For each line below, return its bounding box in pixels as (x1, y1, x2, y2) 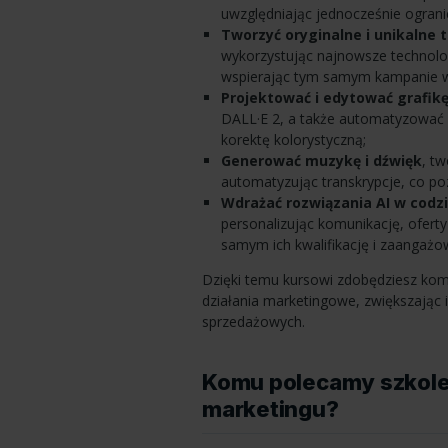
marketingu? (202, 396, 339, 423)
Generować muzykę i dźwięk (220, 150, 422, 170)
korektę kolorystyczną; (220, 129, 366, 149)
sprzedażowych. (202, 311, 305, 331)
